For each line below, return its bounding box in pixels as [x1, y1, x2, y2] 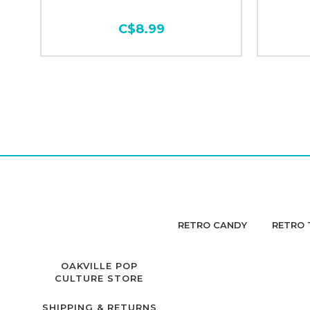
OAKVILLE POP [61, 260, 138, 271]
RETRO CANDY [177, 219, 247, 230]
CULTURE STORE [55, 273, 143, 284]
